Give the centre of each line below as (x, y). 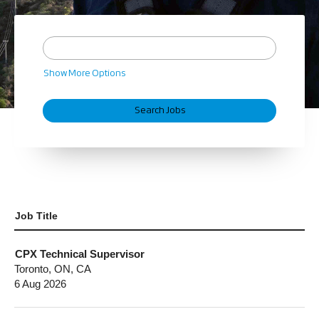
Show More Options (85, 74)
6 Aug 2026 (40, 284)
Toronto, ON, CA (53, 269)
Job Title (36, 216)
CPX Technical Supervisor (80, 254)
